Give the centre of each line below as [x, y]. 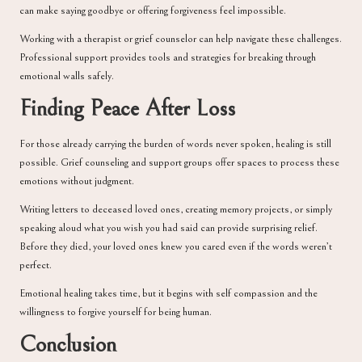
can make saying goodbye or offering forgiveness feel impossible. [153, 11]
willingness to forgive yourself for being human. [116, 311]
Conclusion [68, 344]
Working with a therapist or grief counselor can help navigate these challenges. [181, 39]
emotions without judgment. [77, 181]
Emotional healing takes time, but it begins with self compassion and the [168, 293]
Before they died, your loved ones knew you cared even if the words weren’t [176, 246]
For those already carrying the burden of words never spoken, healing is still [175, 143]
